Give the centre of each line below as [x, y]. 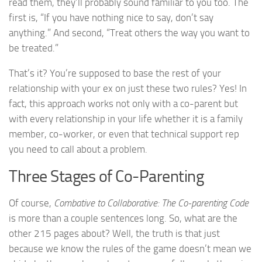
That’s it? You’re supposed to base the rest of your [115, 73]
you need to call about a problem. [78, 149]
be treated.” [34, 48]
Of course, [31, 203]
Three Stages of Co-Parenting [106, 177]
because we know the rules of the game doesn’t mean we [130, 249]
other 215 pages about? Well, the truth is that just [114, 234]
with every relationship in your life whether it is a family [126, 118]
